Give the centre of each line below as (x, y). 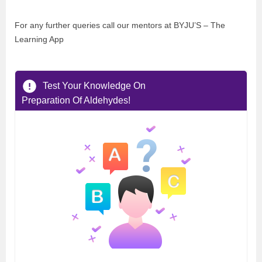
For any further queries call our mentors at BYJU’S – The (120, 25)
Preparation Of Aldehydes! (76, 101)
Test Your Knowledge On (94, 85)
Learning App (39, 39)
